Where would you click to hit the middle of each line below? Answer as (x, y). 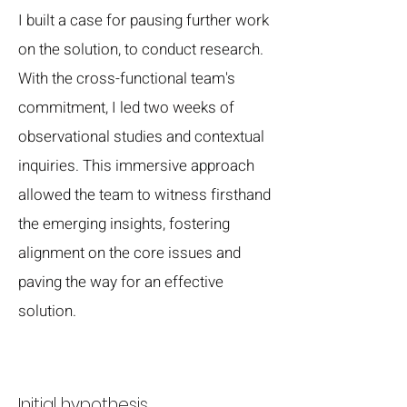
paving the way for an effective (121, 282)
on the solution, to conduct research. (141, 50)
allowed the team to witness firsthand (144, 195)
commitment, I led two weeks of (126, 108)
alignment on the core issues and (129, 253)
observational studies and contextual (141, 137)
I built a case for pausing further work (144, 20)
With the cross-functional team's (127, 79)
